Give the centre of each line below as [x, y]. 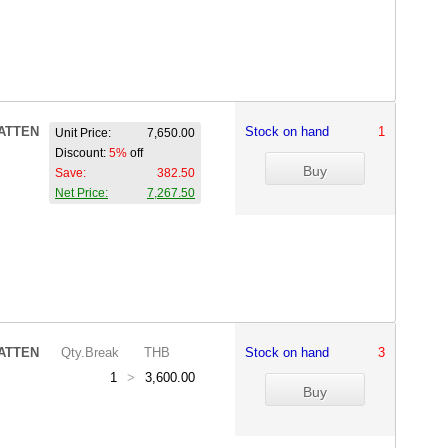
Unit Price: [83, 133]
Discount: [82, 153]
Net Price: [81, 193]
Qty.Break [90, 352]
